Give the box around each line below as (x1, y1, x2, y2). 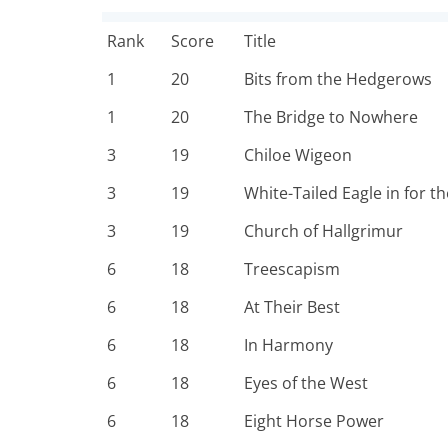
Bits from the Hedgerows (244, 68, 432, 90)
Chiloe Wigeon (244, 144, 352, 166)
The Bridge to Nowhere (244, 106, 418, 128)
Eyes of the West (244, 372, 368, 394)
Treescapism (244, 258, 340, 280)
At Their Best (244, 296, 340, 318)
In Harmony (244, 334, 333, 356)
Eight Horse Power (244, 410, 384, 432)
